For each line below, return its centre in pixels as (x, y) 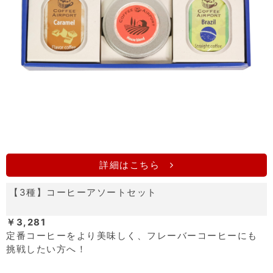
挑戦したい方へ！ (46, 249)
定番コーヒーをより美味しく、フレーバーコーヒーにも (132, 235)
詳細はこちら (135, 165)
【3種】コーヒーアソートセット (83, 192)
